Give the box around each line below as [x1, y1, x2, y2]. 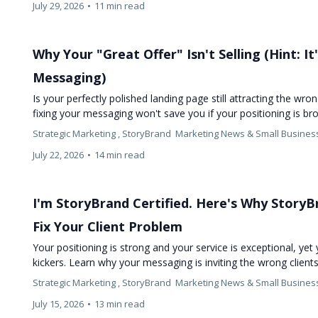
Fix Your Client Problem [33, 217, 183, 235]
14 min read [94, 148, 146, 161]
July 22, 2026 [33, 148, 84, 161]
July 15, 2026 [33, 297, 84, 310]
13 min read [94, 297, 146, 310]
